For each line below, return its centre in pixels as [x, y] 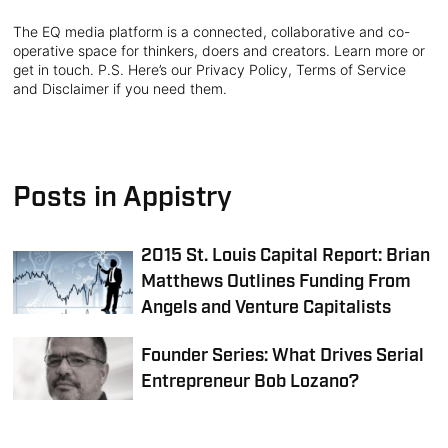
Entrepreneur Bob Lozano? [250, 381]
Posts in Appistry [123, 197]
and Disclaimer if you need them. [120, 88]
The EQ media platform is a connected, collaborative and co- [212, 31]
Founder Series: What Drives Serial [283, 355]
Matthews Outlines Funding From [276, 282]
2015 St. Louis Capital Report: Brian [286, 256]
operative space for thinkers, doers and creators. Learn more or [219, 50]
